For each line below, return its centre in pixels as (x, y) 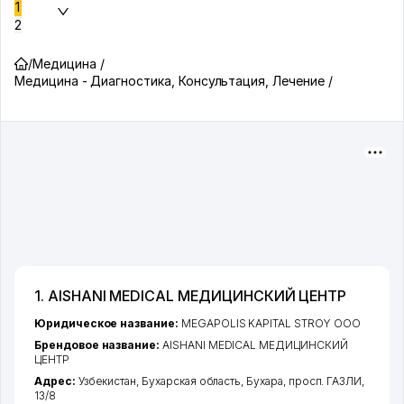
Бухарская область (192, 381)
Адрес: (56, 381)
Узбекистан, (110, 381)
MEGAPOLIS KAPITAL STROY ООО (271, 323)
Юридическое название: (108, 323)
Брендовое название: (98, 345)
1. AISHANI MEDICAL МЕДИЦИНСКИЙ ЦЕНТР (191, 296)
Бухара (265, 381)
